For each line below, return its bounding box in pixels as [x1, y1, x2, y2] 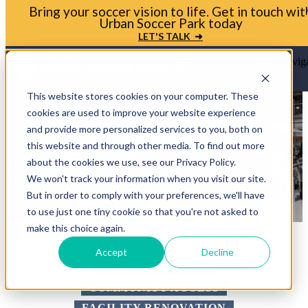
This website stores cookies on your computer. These [26, 89, 258, 102]
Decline [201, 245, 234, 258]
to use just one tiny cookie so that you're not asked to [26, 205, 258, 217]
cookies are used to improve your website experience [26, 106, 256, 118]
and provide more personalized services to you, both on [26, 122, 263, 135]
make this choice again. [26, 221, 125, 234]
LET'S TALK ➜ [138, 30, 203, 42]
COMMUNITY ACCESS [89, 282, 219, 294]
